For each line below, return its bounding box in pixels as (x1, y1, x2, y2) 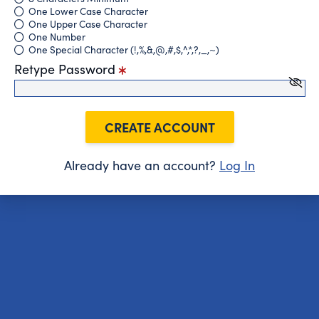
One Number (28, 30, 85, 43)
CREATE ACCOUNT (104, 117, 215, 136)
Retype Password (14, 60, 119, 78)
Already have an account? (64, 156, 219, 174)
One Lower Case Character (28, 4, 148, 18)
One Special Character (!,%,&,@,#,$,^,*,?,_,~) (28, 43, 219, 56)
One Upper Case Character (28, 17, 147, 31)
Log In (219, 156, 255, 174)
